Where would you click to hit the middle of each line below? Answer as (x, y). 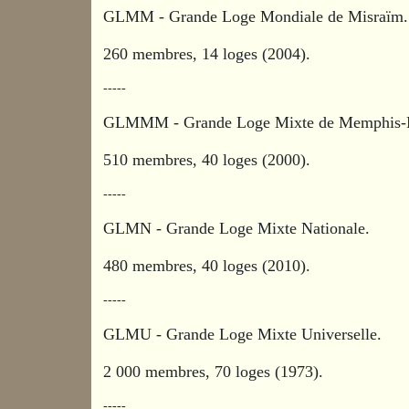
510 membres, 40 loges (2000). (207, 159)
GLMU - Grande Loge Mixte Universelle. (245, 334)
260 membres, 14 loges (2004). (207, 53)
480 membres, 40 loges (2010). (207, 265)
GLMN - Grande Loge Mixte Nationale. (239, 228)
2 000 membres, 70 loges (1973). (214, 371)
